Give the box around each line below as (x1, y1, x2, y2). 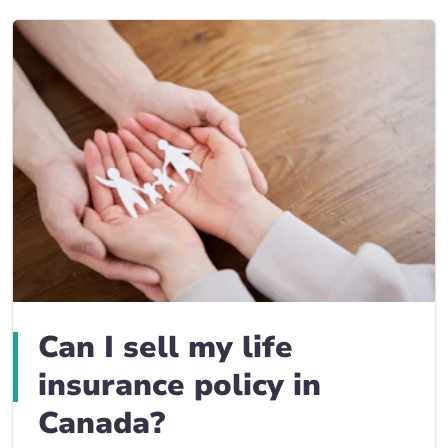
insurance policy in (38, 364, 321, 406)
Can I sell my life (38, 326, 293, 368)
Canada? (38, 402, 165, 444)
